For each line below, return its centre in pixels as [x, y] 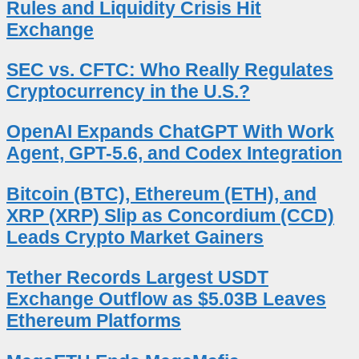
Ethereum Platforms [94, 321]
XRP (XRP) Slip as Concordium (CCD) [170, 215]
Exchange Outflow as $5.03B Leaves [166, 299]
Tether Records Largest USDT [137, 278]
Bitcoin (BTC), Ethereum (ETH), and [161, 194]
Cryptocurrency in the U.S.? [128, 91]
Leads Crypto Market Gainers [135, 237]
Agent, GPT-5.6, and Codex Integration [174, 153]
